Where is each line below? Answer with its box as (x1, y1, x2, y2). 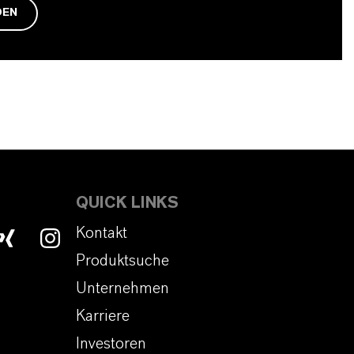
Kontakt (76, 225, 127, 242)
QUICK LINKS (76, 195, 179, 212)
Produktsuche (76, 253, 169, 269)
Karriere (76, 307, 130, 324)
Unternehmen (76, 280, 169, 296)
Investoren (76, 335, 146, 352)
